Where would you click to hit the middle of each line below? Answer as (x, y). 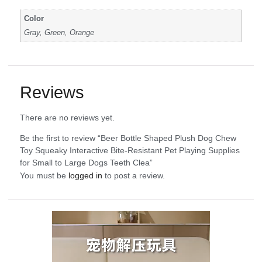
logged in (85, 176)
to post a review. (134, 176)
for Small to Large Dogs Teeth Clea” (86, 163)
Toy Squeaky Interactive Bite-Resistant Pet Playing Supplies (130, 151)
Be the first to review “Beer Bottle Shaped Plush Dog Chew (128, 138)
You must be (44, 176)
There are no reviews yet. (67, 117)
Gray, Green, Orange (59, 33)
